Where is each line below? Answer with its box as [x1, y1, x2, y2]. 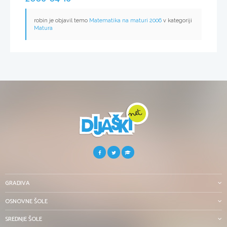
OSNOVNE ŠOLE [5, 196, 48, 206]
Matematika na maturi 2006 [89, 17, 162, 24]
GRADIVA [5, 178, 30, 188]
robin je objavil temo [34, 17, 89, 24]
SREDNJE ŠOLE [5, 214, 42, 224]
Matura [34, 25, 53, 32]
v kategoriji [162, 17, 192, 24]
